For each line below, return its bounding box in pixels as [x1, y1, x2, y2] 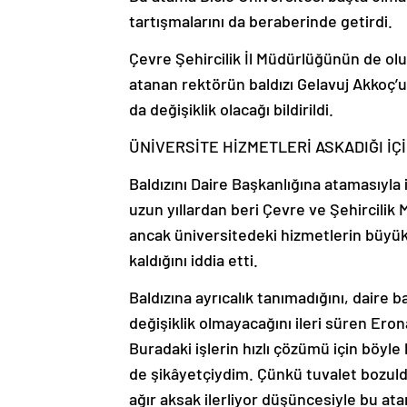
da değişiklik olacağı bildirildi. [129, 99, 333, 120]
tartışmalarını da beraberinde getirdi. [129, 11, 392, 32]
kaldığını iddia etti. [129, 250, 258, 271]
